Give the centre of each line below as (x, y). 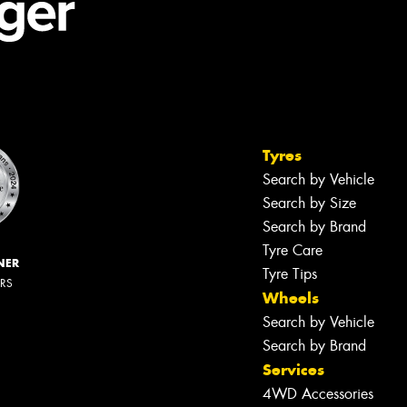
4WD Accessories (318, 393)
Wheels (291, 298)
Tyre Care (293, 250)
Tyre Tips (290, 273)
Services (293, 369)
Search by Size (309, 203)
